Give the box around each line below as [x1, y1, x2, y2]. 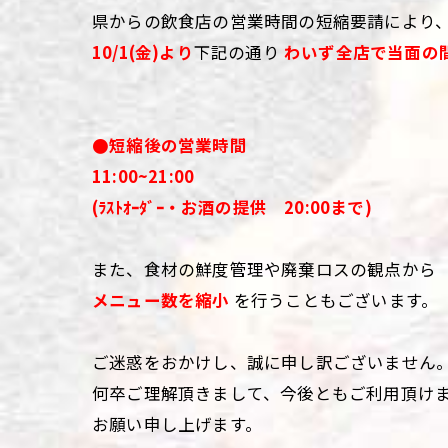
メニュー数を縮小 [92, 288, 230, 312]
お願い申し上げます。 [92, 412, 262, 436]
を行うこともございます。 [229, 288, 439, 312]
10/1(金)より [92, 40, 194, 64]
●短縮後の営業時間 [92, 133, 247, 157]
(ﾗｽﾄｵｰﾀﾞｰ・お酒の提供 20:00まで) [92, 195, 372, 219]
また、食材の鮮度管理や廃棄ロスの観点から [92, 257, 436, 281]
